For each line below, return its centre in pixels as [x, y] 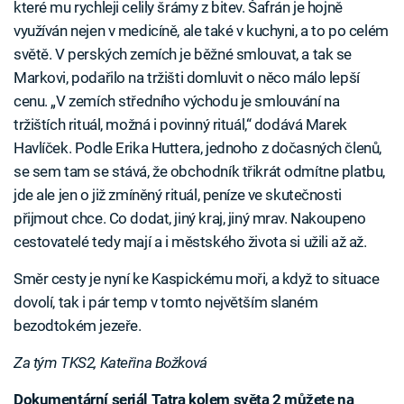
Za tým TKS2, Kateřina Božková [110, 362]
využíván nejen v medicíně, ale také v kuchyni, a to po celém [201, 30]
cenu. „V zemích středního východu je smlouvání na [177, 101]
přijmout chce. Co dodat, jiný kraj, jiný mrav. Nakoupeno [190, 218]
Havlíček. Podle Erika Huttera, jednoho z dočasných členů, [197, 147]
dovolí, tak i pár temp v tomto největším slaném [166, 302]
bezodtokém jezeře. [78, 325]
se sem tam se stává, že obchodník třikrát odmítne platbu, [199, 171]
